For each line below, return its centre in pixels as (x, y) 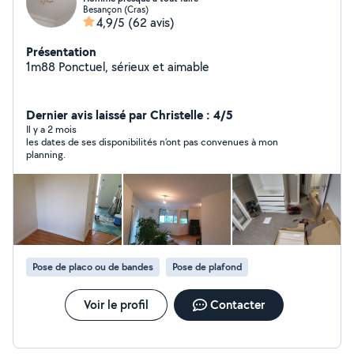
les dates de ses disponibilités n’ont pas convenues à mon (152, 142)
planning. (46, 154)
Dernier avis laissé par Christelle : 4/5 (130, 115)
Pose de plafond (207, 267)
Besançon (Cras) (116, 9)
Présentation (61, 51)
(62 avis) (151, 23)
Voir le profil (116, 305)
